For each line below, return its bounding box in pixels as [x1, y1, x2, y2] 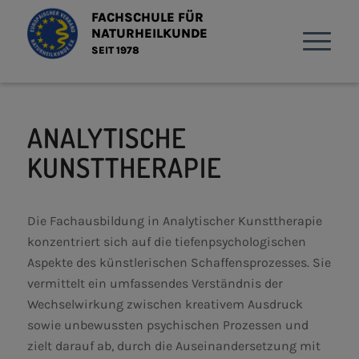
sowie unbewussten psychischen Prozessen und [26, 317, 309, 333]
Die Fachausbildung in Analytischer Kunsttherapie [26, 212, 322, 228]
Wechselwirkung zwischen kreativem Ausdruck [26, 296, 303, 312]
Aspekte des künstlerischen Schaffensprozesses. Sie [26, 254, 331, 270]
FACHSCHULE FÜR [91, 10, 204, 25]
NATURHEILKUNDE [91, 26, 208, 41]
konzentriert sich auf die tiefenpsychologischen [26, 233, 306, 249]
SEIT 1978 [91, 44, 139, 56]
